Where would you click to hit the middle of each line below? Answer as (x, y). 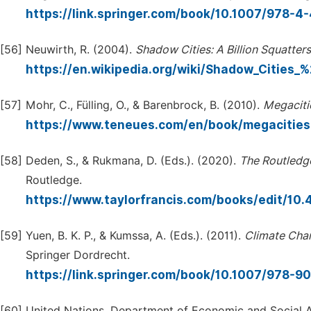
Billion (242, 50)
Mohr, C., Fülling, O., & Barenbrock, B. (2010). (144, 105)
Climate (264, 236)
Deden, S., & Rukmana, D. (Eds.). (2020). (133, 161)
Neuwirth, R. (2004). (81, 50)
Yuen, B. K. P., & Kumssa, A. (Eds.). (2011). (135, 236)
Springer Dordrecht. (78, 255)
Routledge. (54, 180)
